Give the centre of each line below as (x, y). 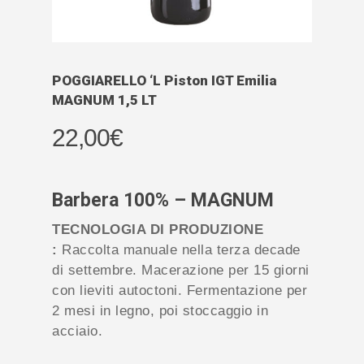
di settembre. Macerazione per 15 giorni (181, 270)
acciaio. (77, 331)
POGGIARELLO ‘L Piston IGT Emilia (165, 80)
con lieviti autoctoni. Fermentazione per (180, 290)
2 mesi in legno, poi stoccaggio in (160, 310)
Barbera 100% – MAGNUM (163, 200)
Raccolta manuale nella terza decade (179, 249)
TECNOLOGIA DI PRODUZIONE (158, 229)
